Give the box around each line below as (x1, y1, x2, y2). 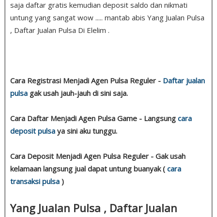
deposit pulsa (10, 125, 55, 136)
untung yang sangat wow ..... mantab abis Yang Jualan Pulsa (10, 12, 204, 22)
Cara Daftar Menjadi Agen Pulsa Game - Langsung (10, 113, 178, 123)
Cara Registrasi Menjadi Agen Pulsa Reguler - (10, 75, 163, 85)
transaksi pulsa (10, 176, 60, 186)
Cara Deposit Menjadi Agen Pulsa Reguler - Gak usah (10, 151, 186, 161)
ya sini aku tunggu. (55, 125, 117, 136)
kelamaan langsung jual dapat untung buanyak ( (10, 163, 167, 173)
